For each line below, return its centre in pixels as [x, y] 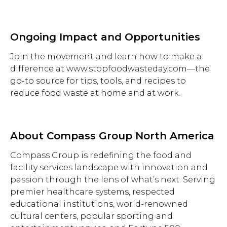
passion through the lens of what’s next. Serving [113, 180]
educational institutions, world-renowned [99, 204]
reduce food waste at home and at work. [95, 93]
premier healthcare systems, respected [92, 192]
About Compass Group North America [112, 136]
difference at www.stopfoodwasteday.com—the [110, 69]
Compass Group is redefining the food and [101, 155]
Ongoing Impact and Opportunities [105, 37]
